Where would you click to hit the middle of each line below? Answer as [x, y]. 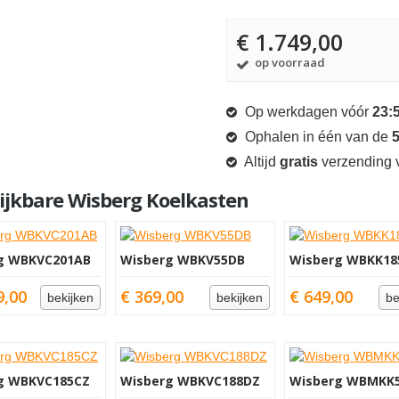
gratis [299, 162]
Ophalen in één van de [317, 137]
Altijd [261, 162]
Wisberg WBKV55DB [183, 260]
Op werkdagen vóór [307, 112]
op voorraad [289, 62]
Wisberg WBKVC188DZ [190, 381]
